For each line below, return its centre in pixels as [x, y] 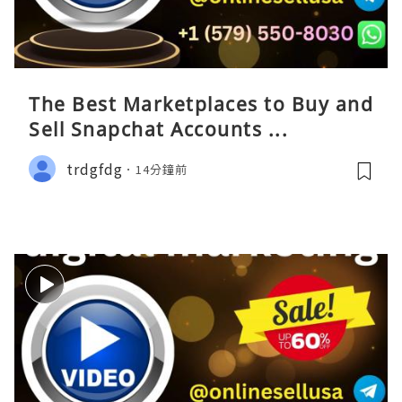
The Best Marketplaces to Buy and [201, 105]
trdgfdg [95, 168]
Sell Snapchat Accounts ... [158, 130]
